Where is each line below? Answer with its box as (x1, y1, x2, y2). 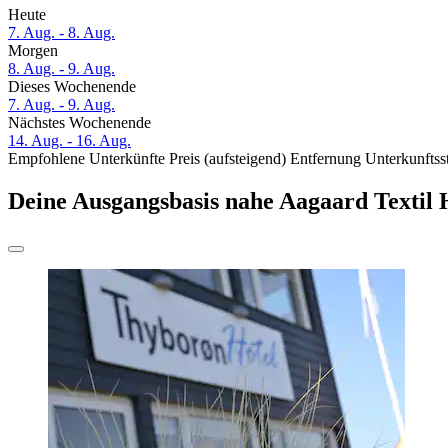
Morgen (8, 42, 58, 60)
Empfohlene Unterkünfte (8, 150, 165, 168)
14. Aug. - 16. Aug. (8, 132, 131, 150)
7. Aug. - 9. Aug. (8, 96, 115, 114)
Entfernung (290, 150, 361, 168)
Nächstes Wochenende (8, 114, 151, 132)
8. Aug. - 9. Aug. (8, 60, 115, 78)
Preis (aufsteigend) (169, 150, 286, 168)
